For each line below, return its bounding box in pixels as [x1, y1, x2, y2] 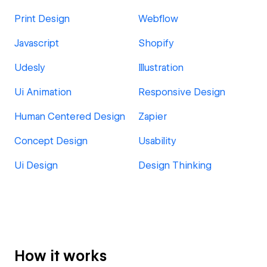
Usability [138, 135, 176, 147]
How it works [14, 247, 107, 265]
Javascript [14, 38, 59, 49]
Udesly [14, 62, 45, 73]
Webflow [138, 13, 178, 24]
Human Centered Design [14, 111, 125, 122]
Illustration [138, 62, 184, 73]
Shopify [138, 38, 174, 49]
